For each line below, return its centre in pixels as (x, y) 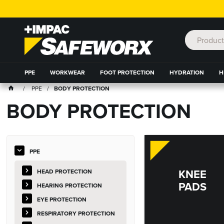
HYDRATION (186, 72)
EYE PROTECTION (62, 199)
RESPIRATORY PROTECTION (76, 213)
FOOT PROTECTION (127, 72)
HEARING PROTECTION (70, 185)
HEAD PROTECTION (65, 171)
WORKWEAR (67, 72)
